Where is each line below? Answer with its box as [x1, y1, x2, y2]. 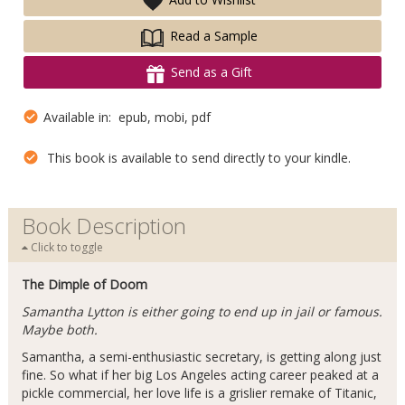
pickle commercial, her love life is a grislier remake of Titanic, [21, 384, 377, 402]
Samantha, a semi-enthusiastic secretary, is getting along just [21, 348, 381, 366]
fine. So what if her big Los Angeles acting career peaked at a [21, 366, 379, 384]
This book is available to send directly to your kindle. [39, 149, 351, 167]
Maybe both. [21, 321, 101, 339]
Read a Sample [169, 27, 258, 45]
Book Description [21, 211, 186, 241]
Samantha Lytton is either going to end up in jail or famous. [21, 303, 382, 321]
